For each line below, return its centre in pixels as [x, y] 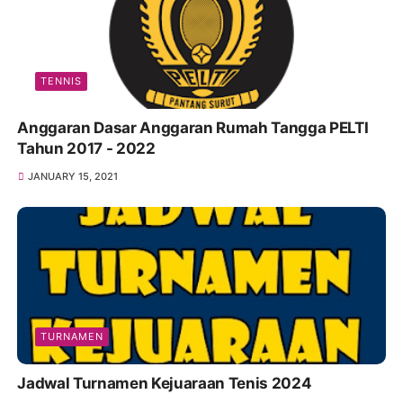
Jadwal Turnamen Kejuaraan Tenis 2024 [165, 384]
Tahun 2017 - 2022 [86, 149]
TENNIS [62, 81]
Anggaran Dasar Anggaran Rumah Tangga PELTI [193, 128]
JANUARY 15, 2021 [72, 177]
